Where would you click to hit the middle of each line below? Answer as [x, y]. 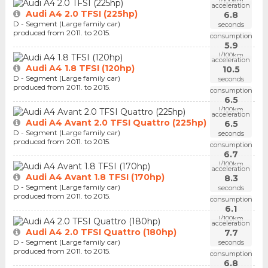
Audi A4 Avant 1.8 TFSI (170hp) [95, 177]
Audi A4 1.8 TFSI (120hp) [80, 68]
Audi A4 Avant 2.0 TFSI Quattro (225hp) [116, 123]
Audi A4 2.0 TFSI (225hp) [81, 14]
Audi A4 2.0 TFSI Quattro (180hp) [101, 232]
